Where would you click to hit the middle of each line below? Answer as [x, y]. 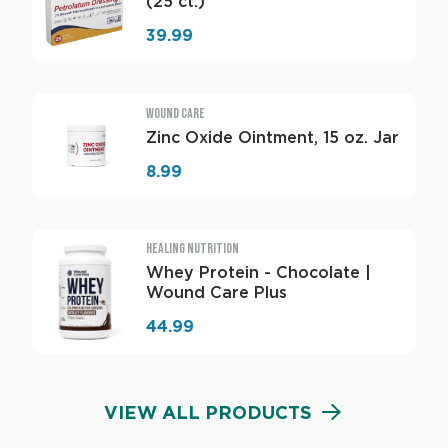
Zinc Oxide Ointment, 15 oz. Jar [272, 137]
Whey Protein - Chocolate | [258, 272]
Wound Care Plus [216, 292]
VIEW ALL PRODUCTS [208, 412]
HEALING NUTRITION [192, 248]
